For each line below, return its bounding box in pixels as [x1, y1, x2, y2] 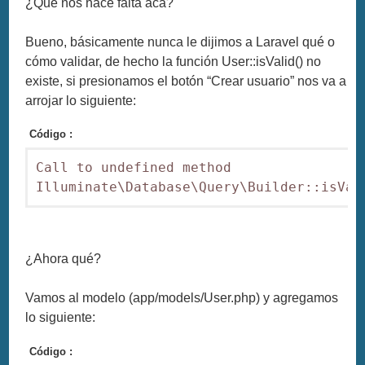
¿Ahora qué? [25, 252, 102, 266]
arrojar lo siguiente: [25, 94, 137, 108]
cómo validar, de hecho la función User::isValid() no [25, 55, 322, 69]
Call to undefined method [36, 160, 232, 176]
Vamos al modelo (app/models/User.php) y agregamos [25, 291, 339, 306]
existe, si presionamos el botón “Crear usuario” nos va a [25, 74, 347, 89]
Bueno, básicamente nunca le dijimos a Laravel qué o [25, 35, 336, 50]
